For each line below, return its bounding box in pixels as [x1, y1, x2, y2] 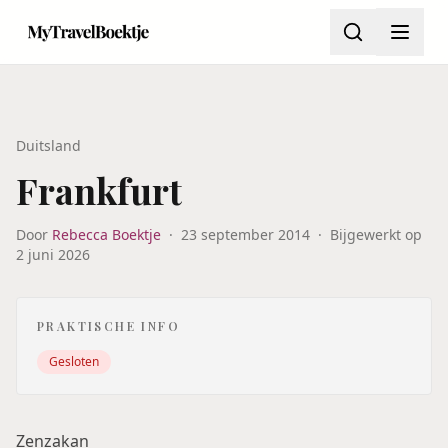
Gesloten [49, 353, 99, 370]
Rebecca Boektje [52, 225, 161, 244]
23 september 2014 [181, 225, 310, 244]
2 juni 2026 [16, 245, 90, 264]
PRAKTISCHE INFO [37, 318, 180, 334]
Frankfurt [16, 166, 182, 214]
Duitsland [16, 136, 81, 155]
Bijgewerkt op [330, 225, 422, 244]
